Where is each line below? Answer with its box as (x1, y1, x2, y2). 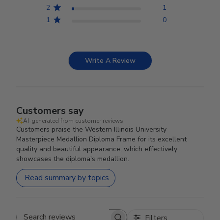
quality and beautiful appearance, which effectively (16, 144, 178, 154)
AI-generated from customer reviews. (23, 116, 125, 125)
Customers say (16, 104, 84, 117)
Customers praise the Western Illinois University (16, 124, 167, 134)
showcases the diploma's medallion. (16, 154, 130, 164)
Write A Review (85, 55, 136, 65)
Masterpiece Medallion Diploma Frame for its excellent (16, 134, 187, 144)
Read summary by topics (25, 172, 110, 184)
